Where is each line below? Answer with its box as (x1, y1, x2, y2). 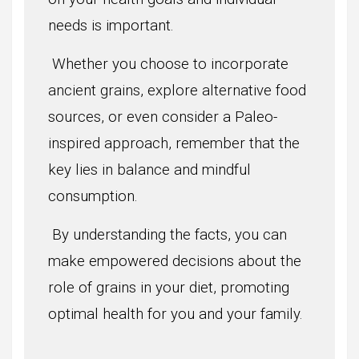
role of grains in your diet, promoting (48, 278, 289, 296)
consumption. (48, 187, 138, 205)
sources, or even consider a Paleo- (48, 107, 277, 126)
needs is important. (48, 16, 174, 34)
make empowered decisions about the (48, 252, 301, 270)
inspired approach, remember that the (48, 134, 300, 152)
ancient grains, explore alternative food (48, 81, 306, 99)
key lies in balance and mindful (48, 160, 251, 179)
